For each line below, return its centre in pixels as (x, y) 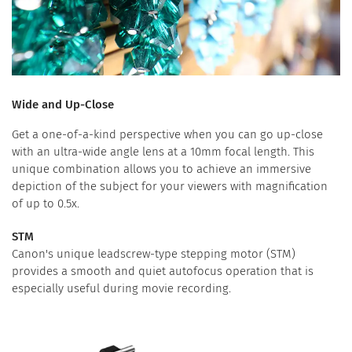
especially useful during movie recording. (121, 289)
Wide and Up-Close (63, 105)
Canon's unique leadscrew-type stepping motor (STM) (154, 254)
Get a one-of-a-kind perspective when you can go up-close (167, 135)
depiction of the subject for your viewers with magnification (170, 187)
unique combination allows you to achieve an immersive (161, 169)
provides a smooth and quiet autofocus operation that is (163, 271)
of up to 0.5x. (46, 204)
